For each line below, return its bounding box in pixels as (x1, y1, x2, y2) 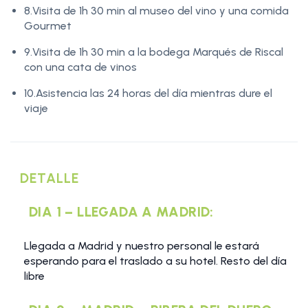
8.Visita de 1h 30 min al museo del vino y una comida (24, 4, 289, 18)
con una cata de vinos (24, 60, 137, 74)
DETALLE (20, 170, 80, 187)
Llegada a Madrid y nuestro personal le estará (24, 239, 259, 253)
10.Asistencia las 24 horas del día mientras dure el (24, 87, 272, 100)
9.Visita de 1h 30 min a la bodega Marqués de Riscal (24, 45, 283, 59)
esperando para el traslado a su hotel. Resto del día (24, 254, 287, 268)
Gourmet (24, 19, 71, 33)
